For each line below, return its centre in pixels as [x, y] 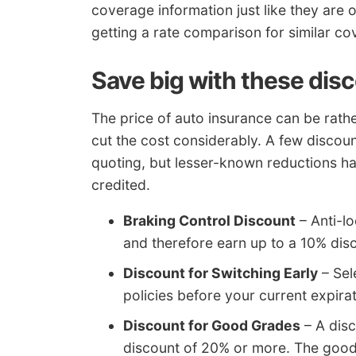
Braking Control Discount [209, 221]
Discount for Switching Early [221, 273]
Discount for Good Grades [212, 326]
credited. [121, 184]
